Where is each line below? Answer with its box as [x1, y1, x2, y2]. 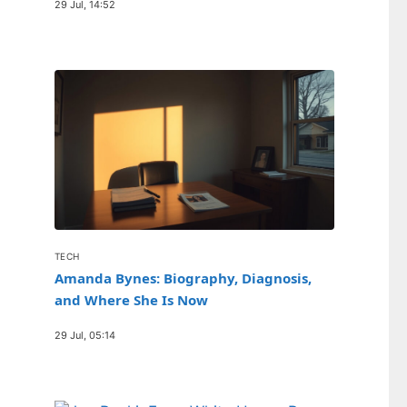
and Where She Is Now [55, 290, 208, 309]
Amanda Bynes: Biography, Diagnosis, [55, 268, 312, 287]
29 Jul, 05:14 [55, 328, 115, 342]
